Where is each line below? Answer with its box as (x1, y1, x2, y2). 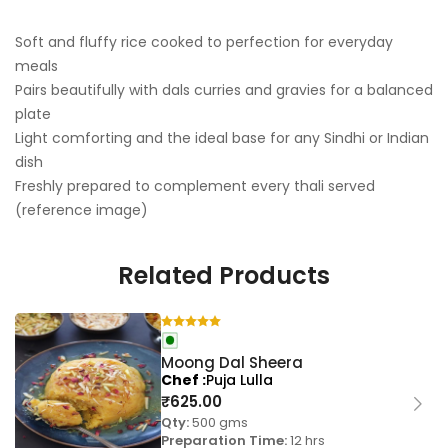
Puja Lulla (206, 370, 274, 391)
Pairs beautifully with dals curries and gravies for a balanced (15, 80, 433, 101)
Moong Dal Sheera (161, 352, 304, 374)
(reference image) (15, 200, 148, 221)
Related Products (118, 259, 330, 293)
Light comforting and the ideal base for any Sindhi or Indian (15, 128, 429, 149)
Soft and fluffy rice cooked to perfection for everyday (15, 32, 393, 53)
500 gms (189, 413, 249, 433)
